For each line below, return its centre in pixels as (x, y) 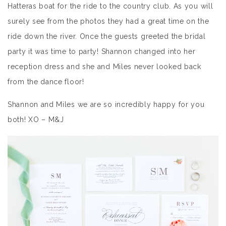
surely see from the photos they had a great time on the (108, 21)
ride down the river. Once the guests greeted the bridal (107, 36)
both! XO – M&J (36, 120)
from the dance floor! (47, 82)
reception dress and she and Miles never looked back (104, 67)
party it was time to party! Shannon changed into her (102, 51)
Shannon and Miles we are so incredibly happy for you (106, 104)
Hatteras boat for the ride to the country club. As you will (110, 6)
